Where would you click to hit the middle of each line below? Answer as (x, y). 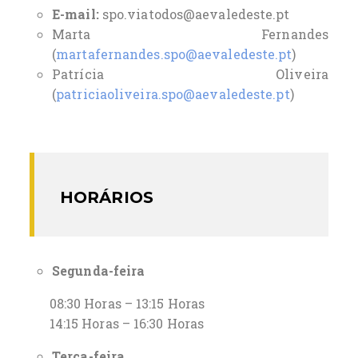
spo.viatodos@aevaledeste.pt (196, 14)
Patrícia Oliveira (190, 74)
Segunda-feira (99, 270)
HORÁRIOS (107, 197)
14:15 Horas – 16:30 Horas (117, 323)
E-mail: (77, 14)
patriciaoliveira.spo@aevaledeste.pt (173, 94)
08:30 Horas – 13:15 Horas (117, 303)
